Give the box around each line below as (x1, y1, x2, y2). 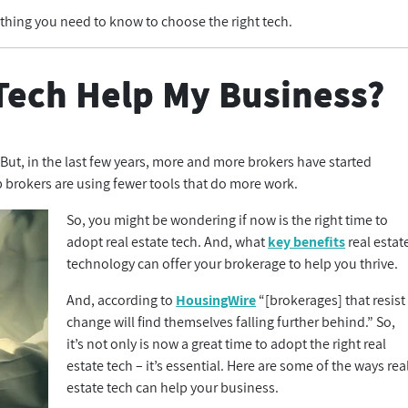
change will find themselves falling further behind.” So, (66, 312, 396, 331)
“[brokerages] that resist (256, 291, 406, 310)
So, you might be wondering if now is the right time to (66, 210, 389, 229)
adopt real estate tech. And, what (66, 232, 269, 251)
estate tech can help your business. (66, 378, 280, 397)
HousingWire (176, 291, 257, 310)
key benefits (268, 232, 346, 251)
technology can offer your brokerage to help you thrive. (66, 254, 402, 273)
